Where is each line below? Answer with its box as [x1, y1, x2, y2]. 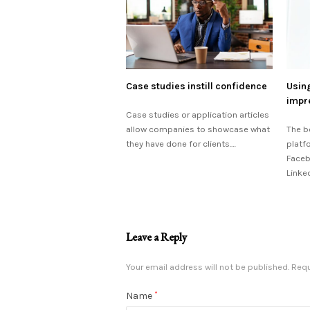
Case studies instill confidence [126, 80, 267, 93]
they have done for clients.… [126, 138, 236, 149]
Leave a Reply [126, 230, 187, 245]
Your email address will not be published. [126, 262, 289, 273]
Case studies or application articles [126, 109, 269, 120]
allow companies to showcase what [126, 124, 270, 135]
